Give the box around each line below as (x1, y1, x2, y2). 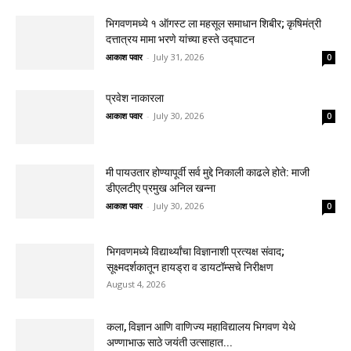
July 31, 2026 (154, 50, 204, 63)
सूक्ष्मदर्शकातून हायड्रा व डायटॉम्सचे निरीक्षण (107, 260, 273, 273)
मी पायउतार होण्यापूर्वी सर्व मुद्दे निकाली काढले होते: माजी (106, 165, 309, 179)
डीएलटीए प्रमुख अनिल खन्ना (106, 181, 215, 194)
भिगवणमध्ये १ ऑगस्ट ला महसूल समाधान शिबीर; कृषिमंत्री (106, 16, 321, 30)
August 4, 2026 (107, 277, 165, 290)
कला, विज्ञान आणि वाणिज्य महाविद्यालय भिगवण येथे (107, 320, 295, 333)
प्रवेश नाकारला (106, 91, 164, 104)
